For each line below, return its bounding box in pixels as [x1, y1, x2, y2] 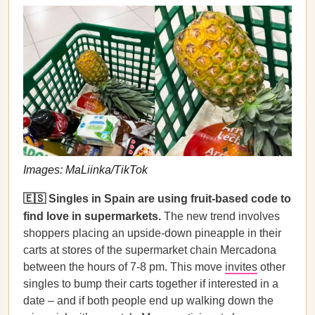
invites [225, 261, 257, 273]
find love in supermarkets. [23, 210, 164, 222]
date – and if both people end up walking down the [23, 295, 274, 307]
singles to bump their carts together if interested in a [23, 278, 278, 290]
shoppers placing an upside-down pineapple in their [23, 227, 281, 239]
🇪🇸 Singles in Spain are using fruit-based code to [23, 193, 291, 205]
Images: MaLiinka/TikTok [23, 163, 148, 176]
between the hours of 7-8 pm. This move [23, 261, 225, 273]
